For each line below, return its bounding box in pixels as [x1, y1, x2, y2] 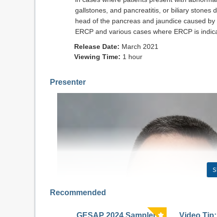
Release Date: [74, 43, 122, 50]
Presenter [50, 78, 86, 86]
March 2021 [122, 43, 158, 50]
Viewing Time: [74, 53, 121, 61]
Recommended [50, 188, 106, 197]
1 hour [121, 53, 142, 61]
